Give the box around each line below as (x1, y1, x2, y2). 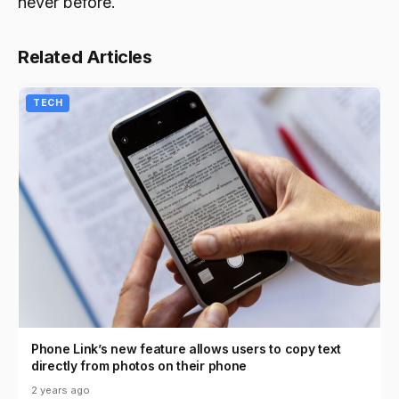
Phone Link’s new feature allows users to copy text (31, 341, 342, 357)
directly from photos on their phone (31, 358, 248, 374)
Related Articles (18, 45, 152, 68)
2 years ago (31, 384, 90, 397)
